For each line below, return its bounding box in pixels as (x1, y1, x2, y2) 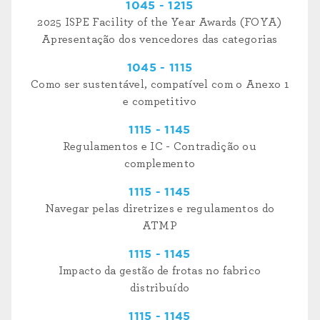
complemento (124, 157, 196, 169)
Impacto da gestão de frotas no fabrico (58, 264, 261, 276)
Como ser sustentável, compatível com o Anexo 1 (31, 78, 289, 90)
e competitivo (123, 95, 196, 107)
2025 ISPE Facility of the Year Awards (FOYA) (37, 16, 282, 28)
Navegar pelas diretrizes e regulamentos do (44, 202, 275, 214)
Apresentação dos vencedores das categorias (41, 33, 278, 45)
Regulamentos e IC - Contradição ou (62, 140, 257, 152)
